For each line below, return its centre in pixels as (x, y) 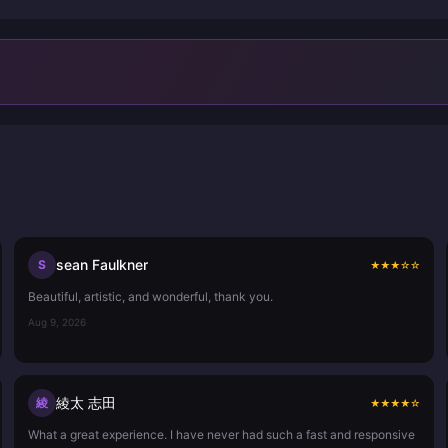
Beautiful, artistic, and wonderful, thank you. (150, 296)
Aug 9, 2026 (57, 321)
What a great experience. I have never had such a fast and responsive (221, 434)
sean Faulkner (102, 264)
